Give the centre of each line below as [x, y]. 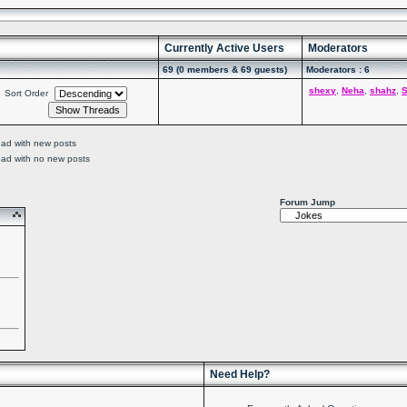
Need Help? [240, 374]
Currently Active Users [224, 48]
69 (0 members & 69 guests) [225, 69]
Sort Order [26, 93]
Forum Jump [308, 202]
